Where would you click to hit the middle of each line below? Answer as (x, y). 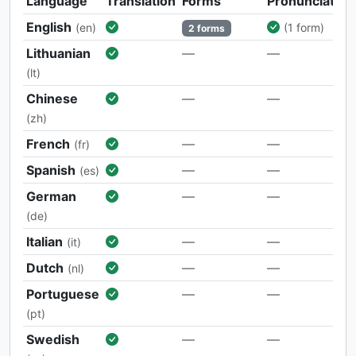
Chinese (52, 98)
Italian (44, 241)
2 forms (206, 28)
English (49, 27)
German (51, 196)
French (48, 143)
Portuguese (63, 294)
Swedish (53, 339)
